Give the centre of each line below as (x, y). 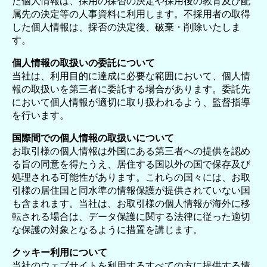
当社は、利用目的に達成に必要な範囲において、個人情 (131, 76)
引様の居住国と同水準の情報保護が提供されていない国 (131, 190)
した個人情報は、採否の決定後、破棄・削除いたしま (126, 27)
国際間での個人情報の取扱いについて (93, 138)
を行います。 (41, 115)
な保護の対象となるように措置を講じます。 (107, 230)
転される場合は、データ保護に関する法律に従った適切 (131, 217)
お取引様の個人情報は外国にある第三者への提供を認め (131, 151)
